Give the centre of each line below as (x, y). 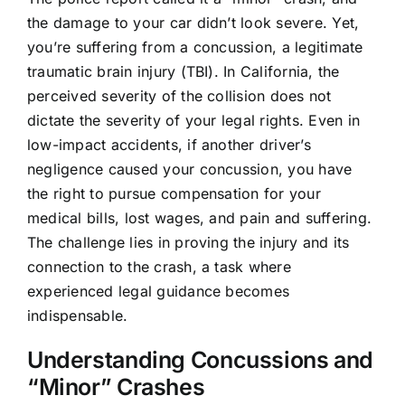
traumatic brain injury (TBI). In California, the (183, 71)
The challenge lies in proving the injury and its (188, 242)
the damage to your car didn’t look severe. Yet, (193, 22)
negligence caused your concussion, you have (189, 169)
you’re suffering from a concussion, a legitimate (195, 47)
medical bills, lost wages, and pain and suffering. (199, 217)
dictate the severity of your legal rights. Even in (193, 120)
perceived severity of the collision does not (179, 95)
